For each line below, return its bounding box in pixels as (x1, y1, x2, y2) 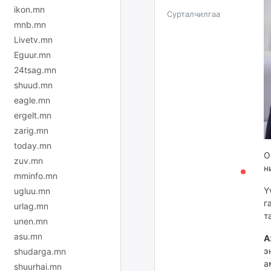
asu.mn (14, 230, 42, 241)
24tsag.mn (14, 64, 56, 75)
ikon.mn (14, 4, 45, 15)
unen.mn (14, 215, 48, 226)
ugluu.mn (14, 185, 50, 196)
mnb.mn (14, 19, 46, 30)
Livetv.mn (14, 34, 53, 45)
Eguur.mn (14, 49, 51, 60)
